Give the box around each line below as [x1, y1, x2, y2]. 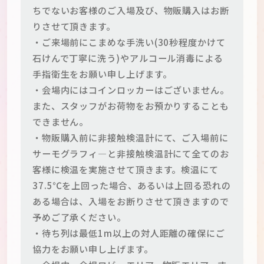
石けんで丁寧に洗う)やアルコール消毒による [32, 51, 223, 64]
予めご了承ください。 [32, 210, 126, 223]
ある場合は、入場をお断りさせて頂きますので [32, 194, 229, 207]
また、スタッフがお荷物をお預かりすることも [32, 98, 229, 112]
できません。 [32, 114, 89, 128]
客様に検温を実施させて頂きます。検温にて [32, 162, 219, 176]
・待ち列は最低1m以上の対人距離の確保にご [32, 226, 225, 239]
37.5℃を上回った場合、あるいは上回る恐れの [32, 178, 231, 192]
